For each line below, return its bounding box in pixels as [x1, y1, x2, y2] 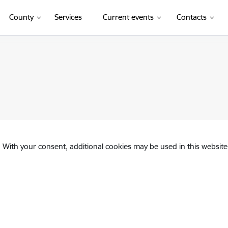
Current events [102, 12, 154, 22]
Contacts [176, 12, 207, 22]
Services [54, 12, 82, 22]
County [9, 12, 34, 22]
